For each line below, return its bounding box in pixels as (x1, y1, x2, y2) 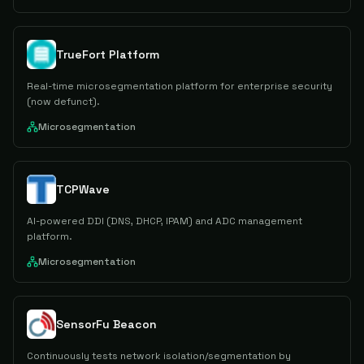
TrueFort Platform (56, 47, 159, 62)
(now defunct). (27, 95, 100, 108)
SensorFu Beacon (56, 317, 157, 331)
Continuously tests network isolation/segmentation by (27, 349, 291, 362)
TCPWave (56, 182, 110, 197)
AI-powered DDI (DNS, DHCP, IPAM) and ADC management (27, 214, 302, 227)
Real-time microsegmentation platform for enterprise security (27, 80, 332, 93)
